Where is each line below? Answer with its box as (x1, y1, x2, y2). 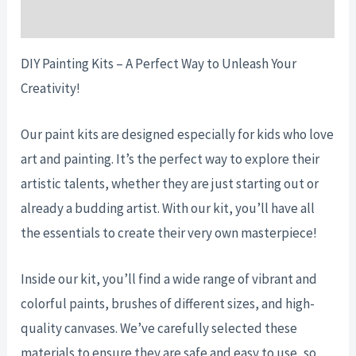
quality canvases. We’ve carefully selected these (21, 319, 298, 338)
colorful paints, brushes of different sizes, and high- (21, 295, 315, 313)
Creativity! (21, 79, 81, 97)
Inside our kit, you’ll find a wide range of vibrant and (21, 270, 318, 288)
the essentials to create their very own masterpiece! (21, 224, 320, 242)
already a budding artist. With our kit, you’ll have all (21, 199, 315, 218)
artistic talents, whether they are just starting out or (21, 175, 319, 193)
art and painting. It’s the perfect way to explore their (21, 150, 320, 168)
